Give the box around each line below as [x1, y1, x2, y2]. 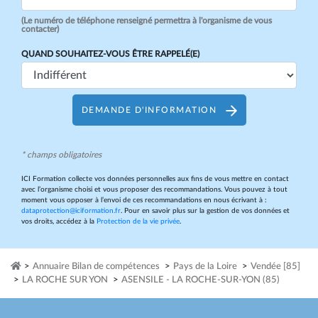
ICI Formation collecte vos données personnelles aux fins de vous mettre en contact [21, 175, 289, 182]
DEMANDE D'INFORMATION [81, 105, 220, 114]
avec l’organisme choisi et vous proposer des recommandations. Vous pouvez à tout [21, 186, 287, 193]
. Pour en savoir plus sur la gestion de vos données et [121, 207, 290, 214]
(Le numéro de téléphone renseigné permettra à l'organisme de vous [21, 16, 272, 25]
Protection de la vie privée [97, 218, 180, 225]
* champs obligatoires [21, 150, 102, 159]
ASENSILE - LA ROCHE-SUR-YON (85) [121, 275, 280, 285]
